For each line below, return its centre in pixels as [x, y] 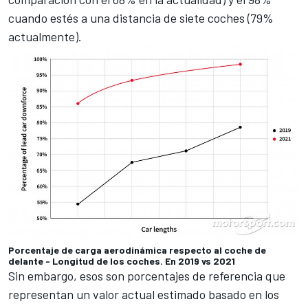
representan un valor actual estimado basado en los [144, 294]
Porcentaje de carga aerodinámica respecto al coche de [137, 250]
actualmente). [45, 37]
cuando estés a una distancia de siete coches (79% [141, 18]
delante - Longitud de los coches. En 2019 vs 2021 [122, 261]
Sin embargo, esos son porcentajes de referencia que [147, 275]
